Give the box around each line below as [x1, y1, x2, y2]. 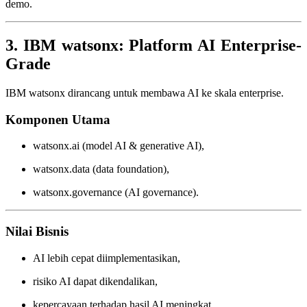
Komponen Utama [5, 112, 110, 127]
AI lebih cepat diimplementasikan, [33, 251, 180, 264]
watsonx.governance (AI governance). [33, 186, 199, 199]
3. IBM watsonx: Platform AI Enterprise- [5, 36, 302, 54]
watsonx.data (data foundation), [33, 163, 169, 175]
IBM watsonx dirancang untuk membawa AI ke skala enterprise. [5, 86, 284, 99]
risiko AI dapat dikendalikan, [33, 275, 158, 287]
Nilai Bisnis [5, 224, 69, 239]
